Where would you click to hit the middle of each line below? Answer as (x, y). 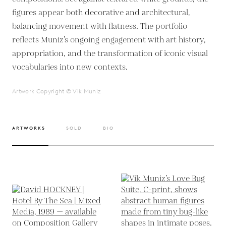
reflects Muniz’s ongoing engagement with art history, (109, 40)
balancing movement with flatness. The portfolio (100, 26)
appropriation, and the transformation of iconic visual (110, 53)
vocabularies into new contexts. (70, 67)
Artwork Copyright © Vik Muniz (57, 91)
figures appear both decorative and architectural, (101, 13)
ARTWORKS (29, 128)
